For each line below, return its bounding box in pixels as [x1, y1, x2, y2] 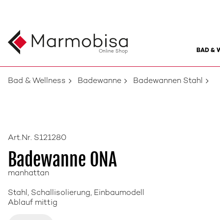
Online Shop [99, 49, 128, 54]
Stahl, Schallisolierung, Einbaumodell [8, 189, 144, 197]
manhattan [8, 169, 49, 178]
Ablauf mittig [8, 199, 57, 207]
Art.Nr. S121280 [8, 134, 66, 142]
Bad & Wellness [8, 77, 66, 85]
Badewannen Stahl [133, 77, 203, 85]
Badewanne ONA [8, 149, 117, 171]
